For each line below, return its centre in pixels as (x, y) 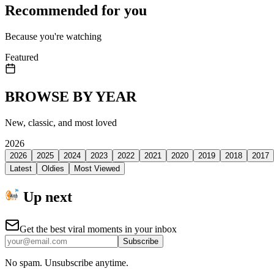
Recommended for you (76, 11)
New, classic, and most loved (61, 122)
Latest (21, 168)
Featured (22, 57)
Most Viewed (97, 168)
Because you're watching (53, 36)
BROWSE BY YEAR (71, 96)
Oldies (53, 168)
